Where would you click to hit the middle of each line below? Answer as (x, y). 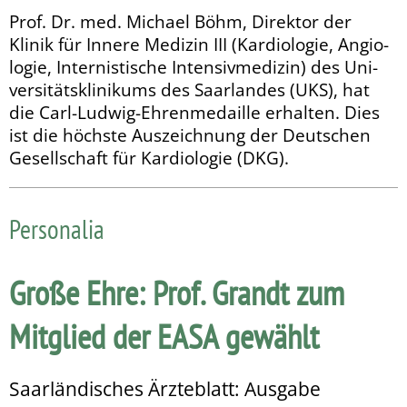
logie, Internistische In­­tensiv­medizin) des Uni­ (194, 66)
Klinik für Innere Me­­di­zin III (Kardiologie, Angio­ (199, 44)
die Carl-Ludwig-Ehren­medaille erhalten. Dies (194, 112)
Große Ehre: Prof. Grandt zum (177, 292)
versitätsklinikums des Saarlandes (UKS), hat (189, 89)
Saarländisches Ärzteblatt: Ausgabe (165, 388)
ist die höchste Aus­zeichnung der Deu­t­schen (190, 134)
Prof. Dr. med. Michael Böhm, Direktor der (180, 21)
